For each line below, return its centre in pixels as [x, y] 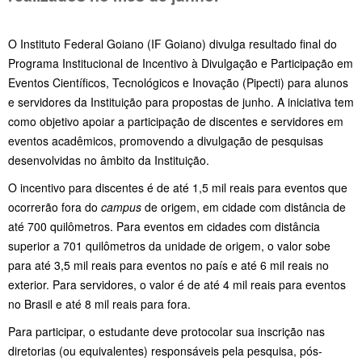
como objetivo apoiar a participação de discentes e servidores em [176, 121]
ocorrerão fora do [55, 206]
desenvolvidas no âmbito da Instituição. [109, 160]
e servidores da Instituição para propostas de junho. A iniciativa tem [181, 101]
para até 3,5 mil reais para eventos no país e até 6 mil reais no [168, 265]
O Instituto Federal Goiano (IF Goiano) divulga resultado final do [173, 43]
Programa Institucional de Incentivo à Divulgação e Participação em [181, 63]
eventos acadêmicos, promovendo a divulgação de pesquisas [166, 140]
